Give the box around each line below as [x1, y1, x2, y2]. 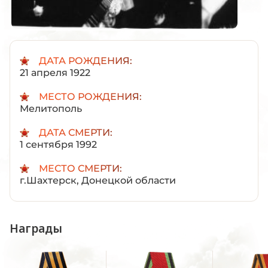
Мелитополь [20, 102, 82, 114]
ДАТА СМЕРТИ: [39, 126, 112, 138]
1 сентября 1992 [20, 138, 97, 150]
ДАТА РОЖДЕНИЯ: [39, 54, 132, 66]
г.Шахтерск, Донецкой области [20, 174, 176, 186]
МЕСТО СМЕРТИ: [39, 162, 122, 174]
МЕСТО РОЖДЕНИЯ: [39, 90, 142, 102]
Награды [10, 220, 62, 236]
